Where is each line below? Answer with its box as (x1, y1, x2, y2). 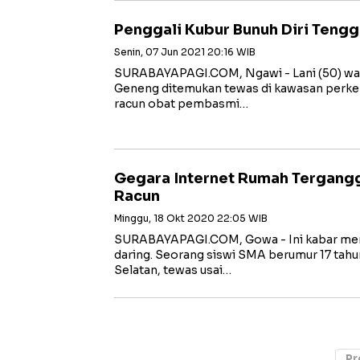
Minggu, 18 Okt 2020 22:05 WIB (114, 212, 268, 224)
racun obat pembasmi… (114, 96, 248, 111)
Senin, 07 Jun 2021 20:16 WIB (114, 46, 256, 58)
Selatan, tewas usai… (114, 263, 231, 277)
